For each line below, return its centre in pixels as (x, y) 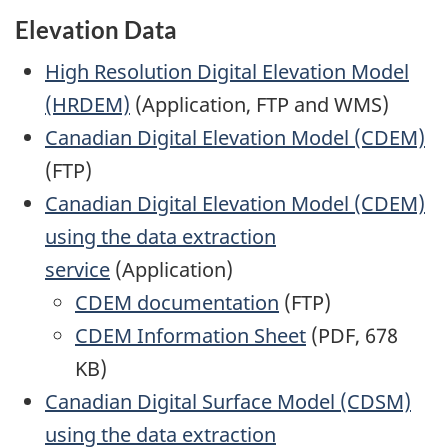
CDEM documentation (177, 302)
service (77, 269)
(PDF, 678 (352, 335)
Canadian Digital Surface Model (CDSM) (228, 401)
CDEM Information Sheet (190, 335)
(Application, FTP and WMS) (259, 104)
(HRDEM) (87, 104)
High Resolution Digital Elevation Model (227, 71)
